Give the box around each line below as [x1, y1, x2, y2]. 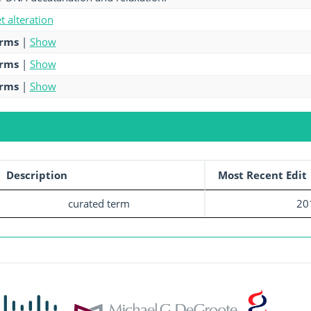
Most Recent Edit [217, 168, 307, 182]
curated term [67, 196, 130, 210]
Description [6, 168, 67, 182]
